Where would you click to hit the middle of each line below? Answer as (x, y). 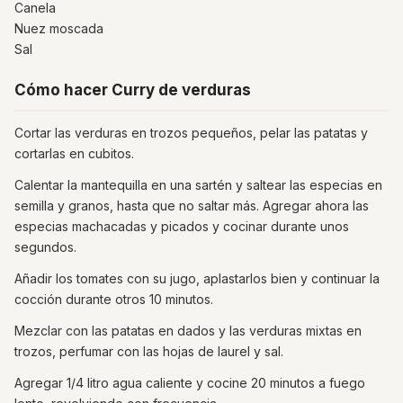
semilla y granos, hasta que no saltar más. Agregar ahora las (192, 205)
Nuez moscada (59, 28)
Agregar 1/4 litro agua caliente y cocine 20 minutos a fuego (190, 382)
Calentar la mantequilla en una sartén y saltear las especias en (198, 184)
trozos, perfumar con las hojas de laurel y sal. (149, 351)
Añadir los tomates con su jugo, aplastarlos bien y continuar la (197, 278)
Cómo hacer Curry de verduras (133, 90)
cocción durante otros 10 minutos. (114, 299)
